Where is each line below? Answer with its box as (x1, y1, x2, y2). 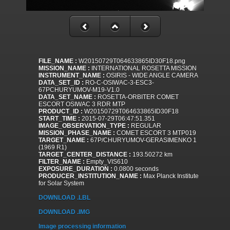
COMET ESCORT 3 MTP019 (115, 129, 196, 137)
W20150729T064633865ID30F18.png (77, 57, 185, 65)
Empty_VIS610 (85, 158, 128, 166)
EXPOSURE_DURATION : (39, 165, 112, 173)
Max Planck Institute (142, 172, 199, 180)
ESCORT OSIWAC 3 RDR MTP (39, 101, 125, 108)
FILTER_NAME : (39, 158, 85, 166)
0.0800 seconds (112, 165, 159, 173)
